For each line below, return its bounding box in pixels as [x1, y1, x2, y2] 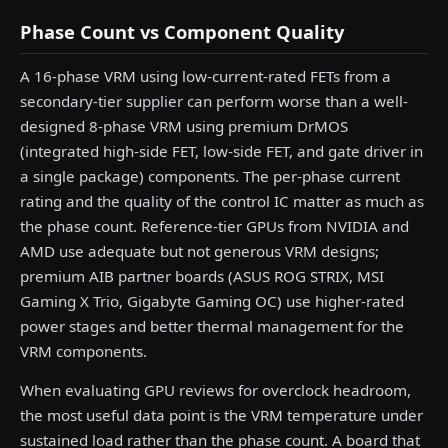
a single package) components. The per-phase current [20, 166, 400, 186]
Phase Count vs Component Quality [20, 19, 344, 44]
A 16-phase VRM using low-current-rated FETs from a [20, 66, 391, 86]
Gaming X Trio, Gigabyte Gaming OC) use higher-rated [20, 291, 404, 311]
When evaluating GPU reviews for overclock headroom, [20, 380, 411, 400]
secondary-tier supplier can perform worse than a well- [20, 91, 408, 111]
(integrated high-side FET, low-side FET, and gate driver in [20, 141, 423, 161]
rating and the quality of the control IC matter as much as [20, 191, 424, 211]
